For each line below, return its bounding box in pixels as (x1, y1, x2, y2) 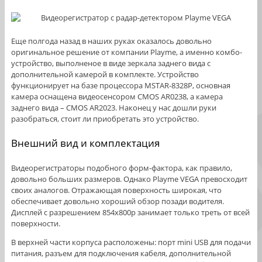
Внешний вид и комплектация (11, 136, 160, 150)
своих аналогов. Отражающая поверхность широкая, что (11, 185, 222, 196)
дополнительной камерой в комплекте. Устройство (11, 69, 199, 80)
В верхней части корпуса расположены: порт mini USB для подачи (11, 237, 251, 248)
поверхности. (11, 218, 60, 229)
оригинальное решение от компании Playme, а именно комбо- (11, 47, 242, 58)
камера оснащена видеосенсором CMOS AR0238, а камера (11, 91, 223, 102)
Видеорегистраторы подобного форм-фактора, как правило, (11, 163, 232, 174)
